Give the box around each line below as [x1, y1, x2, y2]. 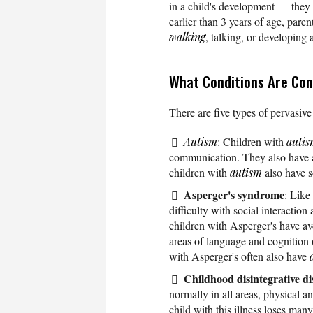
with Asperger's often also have [169, 248, 310, 263]
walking [169, 29, 205, 44]
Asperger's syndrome [184, 186, 284, 203]
